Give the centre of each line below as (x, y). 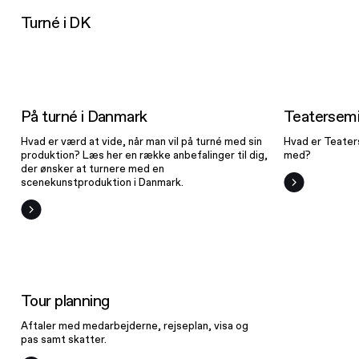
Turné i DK (56, 22)
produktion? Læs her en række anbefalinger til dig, (145, 155)
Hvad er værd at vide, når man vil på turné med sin (142, 141)
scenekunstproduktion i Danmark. (103, 182)
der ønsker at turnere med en (93, 168)
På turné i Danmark (84, 116)
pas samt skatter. (64, 339)
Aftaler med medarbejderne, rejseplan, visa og (135, 325)
